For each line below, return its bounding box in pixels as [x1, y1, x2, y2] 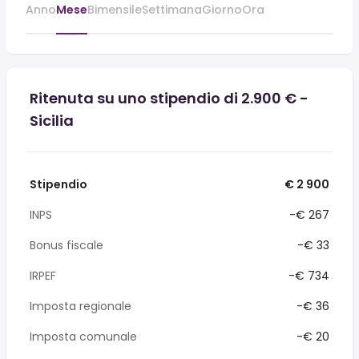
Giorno [202, 2, 242, 18]
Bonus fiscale [30, 237, 103, 253]
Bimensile [87, 2, 142, 18]
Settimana [142, 2, 202, 18]
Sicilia [30, 111, 74, 131]
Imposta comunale [30, 329, 137, 345]
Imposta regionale [30, 298, 131, 314]
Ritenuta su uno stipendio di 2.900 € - [30, 88, 309, 108]
